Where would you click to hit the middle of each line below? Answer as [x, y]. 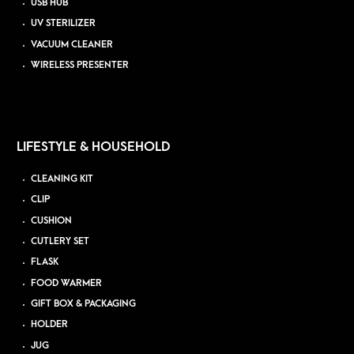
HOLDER [50, 325]
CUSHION [52, 220]
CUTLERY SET [60, 242]
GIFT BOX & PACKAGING [84, 304]
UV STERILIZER [64, 24]
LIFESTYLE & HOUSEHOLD [93, 147]
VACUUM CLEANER [72, 44]
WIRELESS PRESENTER [80, 65]
